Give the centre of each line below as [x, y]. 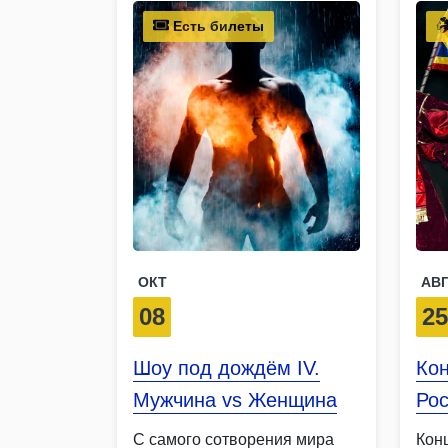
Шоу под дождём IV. [226, 367]
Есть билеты [216, 25]
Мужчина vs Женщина [235, 399]
